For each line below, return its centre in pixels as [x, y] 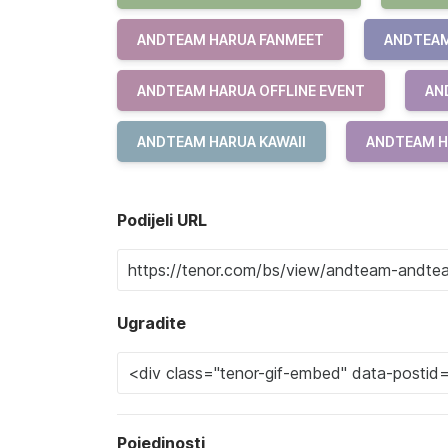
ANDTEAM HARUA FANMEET [230, 39]
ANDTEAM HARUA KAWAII [221, 141]
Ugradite [151, 323]
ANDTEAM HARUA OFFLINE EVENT [251, 90]
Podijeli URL [162, 220]
